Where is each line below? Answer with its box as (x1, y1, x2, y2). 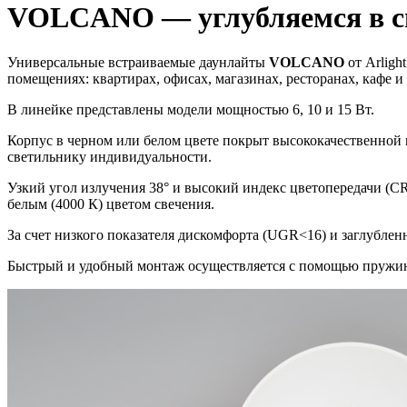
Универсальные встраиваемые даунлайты (7, 54, 269, 70)
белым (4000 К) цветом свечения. (7, 195, 214, 212)
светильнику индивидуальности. (7, 148, 212, 164)
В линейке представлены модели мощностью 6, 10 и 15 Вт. (7, 101, 374, 117)
